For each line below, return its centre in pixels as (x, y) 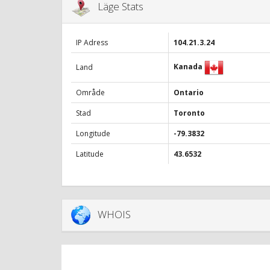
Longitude (93, 134)
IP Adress (92, 43)
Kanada (188, 67)
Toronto (189, 113)
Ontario (189, 93)
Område (90, 93)
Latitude (90, 154)
